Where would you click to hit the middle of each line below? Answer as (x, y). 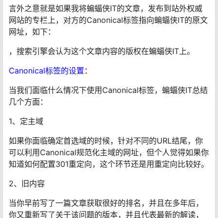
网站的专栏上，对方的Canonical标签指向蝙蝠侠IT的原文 (108, 20)
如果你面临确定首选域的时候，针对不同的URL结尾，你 (106, 140)
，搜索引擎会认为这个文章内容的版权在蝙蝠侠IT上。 (102, 51)
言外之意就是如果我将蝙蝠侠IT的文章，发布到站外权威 (106, 8)
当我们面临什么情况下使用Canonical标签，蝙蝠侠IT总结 (108, 90)
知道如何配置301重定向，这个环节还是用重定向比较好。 (109, 164)
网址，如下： (32, 31)
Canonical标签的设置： (50, 70)
